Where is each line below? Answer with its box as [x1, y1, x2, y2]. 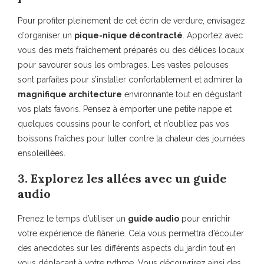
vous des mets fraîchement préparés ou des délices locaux [18, 45, 244, 55]
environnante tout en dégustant [122, 90, 242, 100]
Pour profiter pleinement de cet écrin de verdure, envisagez [18, 16, 245, 26]
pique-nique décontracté [74, 31, 183, 41]
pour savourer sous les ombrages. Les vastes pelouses [18, 60, 229, 70]
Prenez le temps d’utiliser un [18, 214, 128, 224]
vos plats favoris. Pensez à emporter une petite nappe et [18, 104, 232, 114]
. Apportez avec [183, 31, 243, 41]
